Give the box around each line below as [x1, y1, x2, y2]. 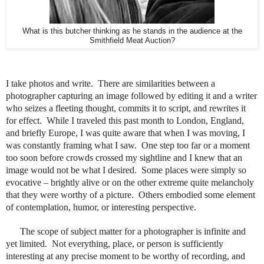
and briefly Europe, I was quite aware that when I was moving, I [6, 127, 245, 138]
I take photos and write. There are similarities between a [6, 78, 215, 88]
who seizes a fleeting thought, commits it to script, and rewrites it [6, 103, 246, 113]
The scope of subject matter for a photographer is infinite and [20, 226, 246, 236]
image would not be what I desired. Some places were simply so [6, 164, 246, 175]
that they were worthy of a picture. [6, 189, 134, 200]
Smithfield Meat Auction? [89, 36, 175, 45]
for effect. [6, 115, 42, 126]
